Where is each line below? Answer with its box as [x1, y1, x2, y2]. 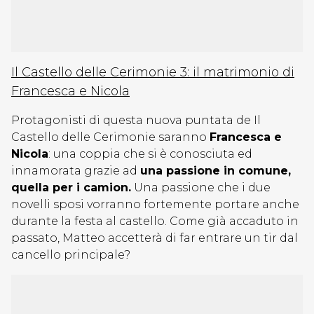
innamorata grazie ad [11, 164, 140, 177]
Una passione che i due [131, 181, 271, 194]
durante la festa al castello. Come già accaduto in [11, 214, 299, 228]
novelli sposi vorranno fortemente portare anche [11, 198, 299, 211]
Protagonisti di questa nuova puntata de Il [11, 114, 261, 127]
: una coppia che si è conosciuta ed [48, 147, 252, 161]
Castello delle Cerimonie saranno [11, 130, 210, 144]
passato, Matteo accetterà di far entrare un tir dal [11, 231, 298, 245]
